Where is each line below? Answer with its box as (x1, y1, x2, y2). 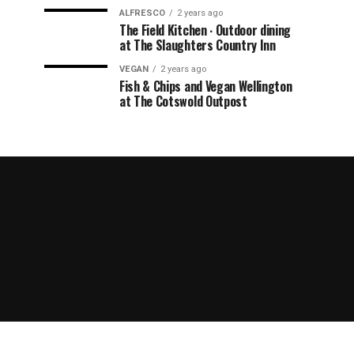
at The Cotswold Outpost (119, 91, 247, 111)
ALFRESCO (119, 7, 165, 18)
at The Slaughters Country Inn (119, 35, 276, 55)
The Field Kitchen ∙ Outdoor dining (119, 20, 292, 40)
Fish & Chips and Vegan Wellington (119, 76, 292, 96)
